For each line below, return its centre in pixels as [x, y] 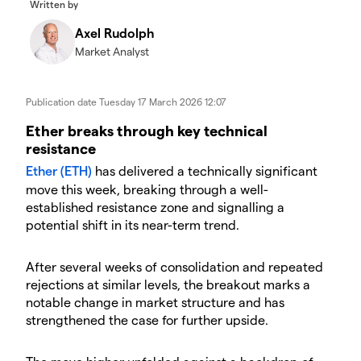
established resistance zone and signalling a [155, 207]
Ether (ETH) [59, 170]
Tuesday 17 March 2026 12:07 [163, 102]
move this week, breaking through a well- [147, 189]
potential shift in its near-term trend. [133, 224]
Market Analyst [112, 51]
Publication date [62, 102]
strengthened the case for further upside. [147, 320]
